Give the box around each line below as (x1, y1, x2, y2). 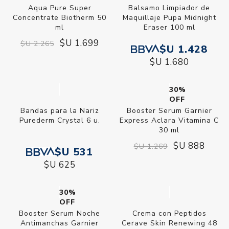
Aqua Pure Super (28, 3, 91, 13)
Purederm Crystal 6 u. (19, 115, 100, 125)
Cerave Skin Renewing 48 (121, 218, 217, 228)
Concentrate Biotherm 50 (13, 12, 107, 22)
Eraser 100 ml (143, 22, 195, 32)
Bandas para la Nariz (20, 105, 99, 116)
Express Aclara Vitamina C (120, 115, 219, 125)
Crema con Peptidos (132, 208, 207, 218)
